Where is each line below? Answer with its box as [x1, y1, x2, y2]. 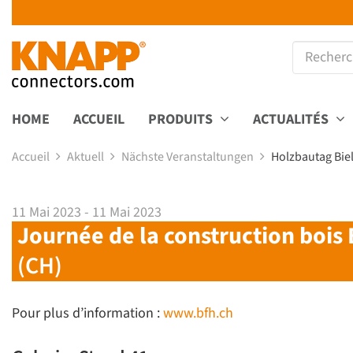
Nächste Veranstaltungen [121, 147, 256, 165]
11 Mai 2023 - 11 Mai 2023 [12, 202, 162, 222]
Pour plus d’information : [12, 303, 163, 323]
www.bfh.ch [163, 303, 233, 323]
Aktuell [67, 147, 106, 165]
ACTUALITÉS [253, 109, 332, 129]
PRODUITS [148, 109, 216, 129]
